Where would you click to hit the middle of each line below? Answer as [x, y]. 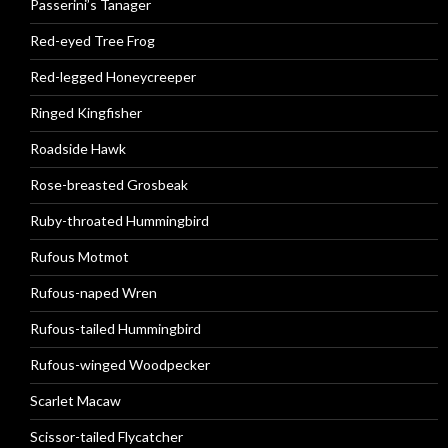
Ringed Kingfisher [86, 112]
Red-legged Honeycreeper [113, 76]
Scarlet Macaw [75, 400]
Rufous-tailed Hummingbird [115, 328]
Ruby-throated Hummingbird [119, 220]
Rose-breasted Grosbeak [109, 184]
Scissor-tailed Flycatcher [106, 436]
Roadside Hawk [78, 148]
